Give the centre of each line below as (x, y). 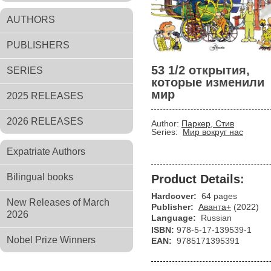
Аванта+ (215, 207)
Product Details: (198, 179)
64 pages (219, 196)
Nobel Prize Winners (51, 240)
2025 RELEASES (45, 96)
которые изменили (208, 82)
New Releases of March (58, 202)
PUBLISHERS (38, 45)
